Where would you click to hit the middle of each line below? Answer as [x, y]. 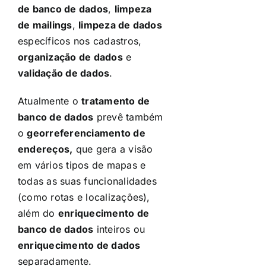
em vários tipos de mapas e [82, 165]
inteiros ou [119, 229]
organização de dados [70, 57]
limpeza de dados [120, 25]
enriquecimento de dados [79, 246]
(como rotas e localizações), [84, 197]
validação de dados [64, 73]
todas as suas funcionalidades [87, 181]
